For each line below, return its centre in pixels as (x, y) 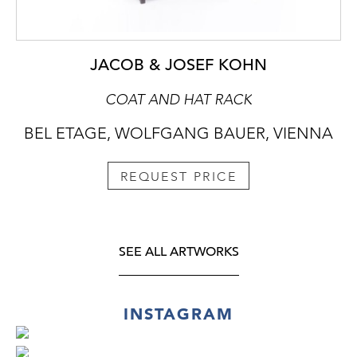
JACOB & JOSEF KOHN (178, 65)
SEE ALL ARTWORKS (178, 251)
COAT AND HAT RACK (178, 100)
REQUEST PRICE (178, 176)
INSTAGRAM (178, 314)
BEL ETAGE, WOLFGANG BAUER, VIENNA (178, 133)
